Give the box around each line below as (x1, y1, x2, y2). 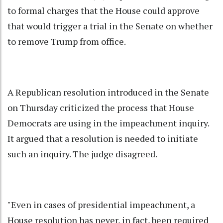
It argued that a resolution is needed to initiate (7, 132, 198, 145)
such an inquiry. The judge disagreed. (7, 148, 157, 160)
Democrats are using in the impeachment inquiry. (7, 117, 209, 129)
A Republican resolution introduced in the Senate (7, 86, 209, 99)
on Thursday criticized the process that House (7, 102, 194, 114)
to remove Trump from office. (7, 35, 126, 48)
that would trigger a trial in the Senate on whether (7, 20, 213, 32)
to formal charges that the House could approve (7, 4, 200, 17)
